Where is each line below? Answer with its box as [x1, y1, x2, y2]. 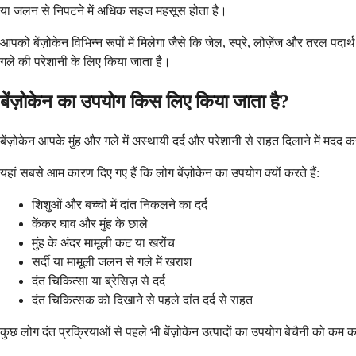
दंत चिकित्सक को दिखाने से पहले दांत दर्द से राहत [32, 293, 253, 308]
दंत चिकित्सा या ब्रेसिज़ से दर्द [32, 274, 165, 288]
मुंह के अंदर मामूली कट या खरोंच [32, 236, 175, 250]
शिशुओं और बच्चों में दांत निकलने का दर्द [32, 198, 207, 212]
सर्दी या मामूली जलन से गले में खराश [32, 255, 192, 269]
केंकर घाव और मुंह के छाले [32, 217, 148, 231]
